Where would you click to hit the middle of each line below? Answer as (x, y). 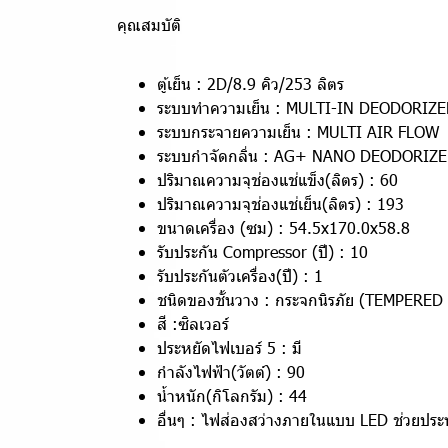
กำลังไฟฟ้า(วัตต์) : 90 (231, 371)
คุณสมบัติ (149, 24)
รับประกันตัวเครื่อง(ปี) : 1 (240, 275)
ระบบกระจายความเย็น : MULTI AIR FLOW (298, 131)
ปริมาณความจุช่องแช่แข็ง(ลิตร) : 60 (277, 179)
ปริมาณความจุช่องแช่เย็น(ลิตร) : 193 (280, 203)
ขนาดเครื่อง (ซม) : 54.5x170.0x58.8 (283, 227)
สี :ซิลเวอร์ (193, 323)
